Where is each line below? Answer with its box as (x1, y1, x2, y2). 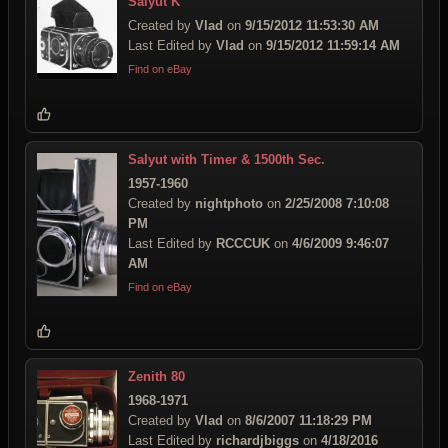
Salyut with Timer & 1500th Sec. (128, 151, 325, 167)
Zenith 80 (128, 368, 185, 384)
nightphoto (195, 195, 263, 211)
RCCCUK (216, 235, 270, 251)
